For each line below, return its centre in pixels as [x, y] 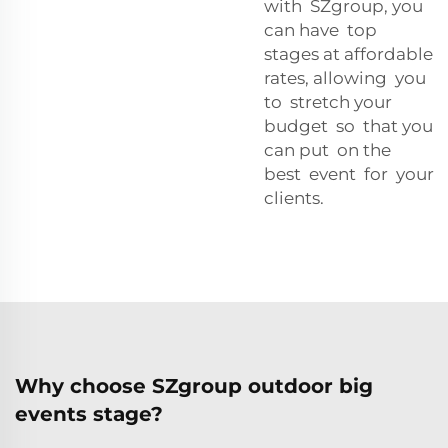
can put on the [329, 149]
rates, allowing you [347, 77]
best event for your [349, 173]
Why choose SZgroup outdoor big [194, 385]
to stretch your [330, 101]
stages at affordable [348, 53]
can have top [322, 29]
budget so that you [350, 125]
